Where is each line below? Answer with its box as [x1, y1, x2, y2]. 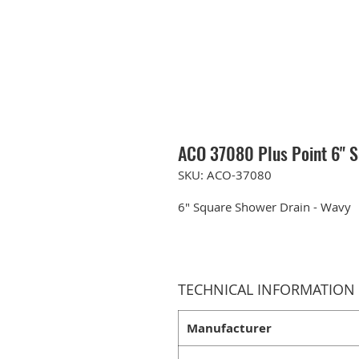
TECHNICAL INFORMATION [178, 279, 355, 299]
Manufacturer [187, 319, 272, 337]
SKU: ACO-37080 [178, 166, 272, 183]
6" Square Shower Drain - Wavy [178, 198, 351, 215]
